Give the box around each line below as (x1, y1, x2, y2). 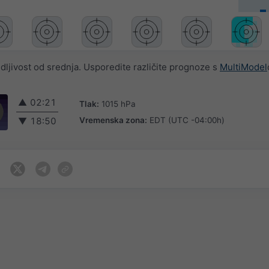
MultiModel (220, 61, 267, 73)
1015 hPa (101, 98, 136, 109)
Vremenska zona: (79, 115, 147, 125)
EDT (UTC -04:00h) (150, 115, 225, 125)
